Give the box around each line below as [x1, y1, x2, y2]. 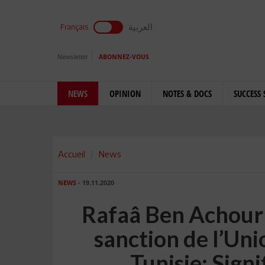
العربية [128, 21, 153, 32]
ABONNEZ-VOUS [99, 53, 149, 61]
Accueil [58, 148, 85, 159]
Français [60, 22, 88, 31]
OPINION [109, 88, 141, 99]
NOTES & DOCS [163, 88, 212, 99]
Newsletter [57, 53, 88, 60]
